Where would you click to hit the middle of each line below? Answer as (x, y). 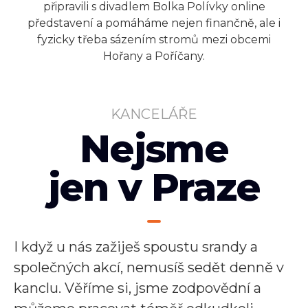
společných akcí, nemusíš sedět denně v (149, 267)
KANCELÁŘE (154, 114)
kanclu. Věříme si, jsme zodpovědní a (137, 288)
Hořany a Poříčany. (154, 56)
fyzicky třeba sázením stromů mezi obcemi (154, 40)
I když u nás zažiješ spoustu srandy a (136, 247)
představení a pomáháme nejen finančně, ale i (154, 23)
